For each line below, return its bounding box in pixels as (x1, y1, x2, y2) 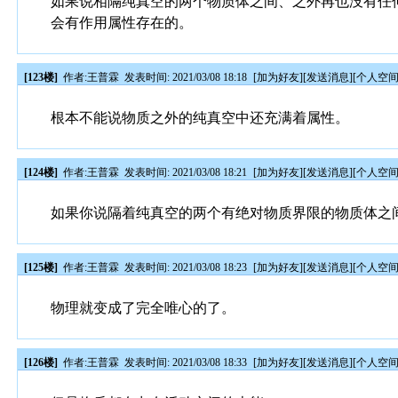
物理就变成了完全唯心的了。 (51, 300, 236, 315)
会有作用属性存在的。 (51, 15, 194, 30)
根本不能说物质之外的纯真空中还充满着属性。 (51, 110, 350, 125)
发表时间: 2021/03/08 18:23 (122, 261, 251, 274)
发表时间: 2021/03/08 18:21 (122, 166, 251, 179)
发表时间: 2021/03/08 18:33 (122, 356, 251, 369)
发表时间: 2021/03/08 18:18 (122, 71, 251, 84)
